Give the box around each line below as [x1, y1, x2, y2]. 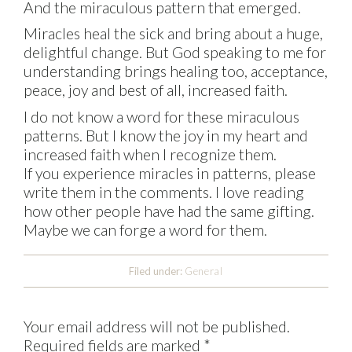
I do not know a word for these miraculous [24, 108, 300, 126]
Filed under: [129, 265, 185, 277]
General [185, 265, 223, 277]
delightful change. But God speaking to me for [24, 43, 327, 62]
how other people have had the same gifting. [24, 202, 315, 221]
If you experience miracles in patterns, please [24, 164, 317, 183]
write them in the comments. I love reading [24, 183, 305, 202]
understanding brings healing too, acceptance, [24, 62, 328, 81]
